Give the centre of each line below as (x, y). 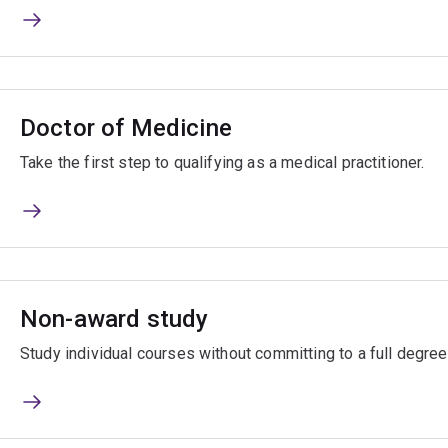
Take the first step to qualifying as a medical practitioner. (222, 163)
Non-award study (114, 319)
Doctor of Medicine (126, 128)
